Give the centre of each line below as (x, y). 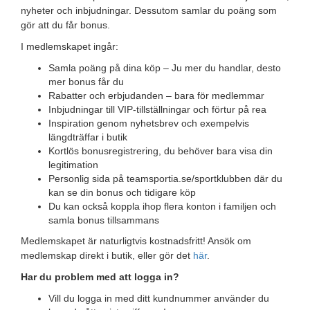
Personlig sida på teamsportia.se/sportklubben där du (165, 179)
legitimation (73, 165)
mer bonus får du (86, 82)
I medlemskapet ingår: (70, 46)
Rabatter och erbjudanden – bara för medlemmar (156, 95)
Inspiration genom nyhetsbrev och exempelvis (149, 123)
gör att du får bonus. (65, 25)
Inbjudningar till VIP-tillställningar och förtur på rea (157, 109)
